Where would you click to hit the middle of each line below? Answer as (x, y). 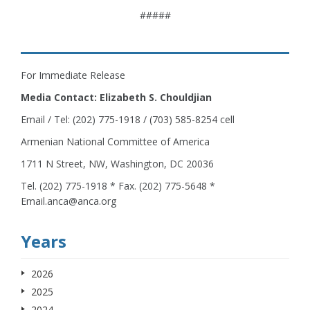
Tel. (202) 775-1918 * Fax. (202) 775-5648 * (118, 186)
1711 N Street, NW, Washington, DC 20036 (117, 164)
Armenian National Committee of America (115, 142)
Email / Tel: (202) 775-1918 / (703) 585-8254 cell (128, 120)
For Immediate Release (73, 75)
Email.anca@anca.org (69, 201)
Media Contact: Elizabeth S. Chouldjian (116, 98)
